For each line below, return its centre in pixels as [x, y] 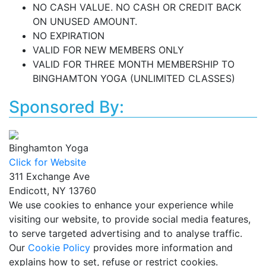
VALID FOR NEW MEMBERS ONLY [108, 50]
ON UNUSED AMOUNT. [85, 21]
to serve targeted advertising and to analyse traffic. [126, 233]
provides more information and [163, 248]
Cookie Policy [59, 248]
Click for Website [47, 162]
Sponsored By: [66, 107]
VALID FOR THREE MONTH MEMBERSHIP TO [134, 64]
